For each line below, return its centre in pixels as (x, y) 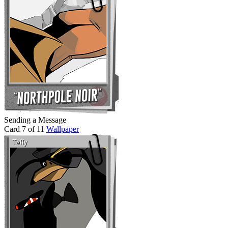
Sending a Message (35, 120)
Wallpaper (63, 129)
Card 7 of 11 (24, 129)
